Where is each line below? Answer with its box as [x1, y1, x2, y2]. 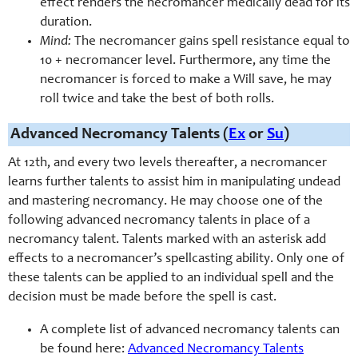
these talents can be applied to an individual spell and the [8, 272, 334, 286]
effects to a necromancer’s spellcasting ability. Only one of [8, 253, 344, 267]
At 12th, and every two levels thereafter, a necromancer [8, 157, 327, 171]
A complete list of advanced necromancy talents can [40, 324, 340, 338]
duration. [40, 16, 92, 30]
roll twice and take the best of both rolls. [40, 93, 274, 107]
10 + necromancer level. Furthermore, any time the [40, 54, 331, 69]
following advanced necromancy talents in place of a [8, 214, 310, 229]
